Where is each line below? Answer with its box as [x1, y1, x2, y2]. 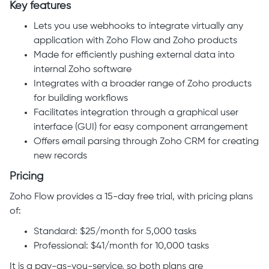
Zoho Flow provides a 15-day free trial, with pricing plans [10, 192, 253, 202]
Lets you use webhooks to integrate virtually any [34, 22, 243, 32]
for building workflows [34, 94, 128, 104]
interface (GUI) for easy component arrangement [34, 122, 248, 133]
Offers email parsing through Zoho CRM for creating [34, 137, 259, 147]
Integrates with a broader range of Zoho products [34, 79, 252, 89]
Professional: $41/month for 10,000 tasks [34, 241, 209, 252]
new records [34, 151, 87, 162]
